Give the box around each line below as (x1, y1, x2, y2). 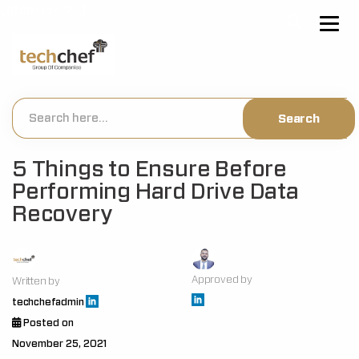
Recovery (12, 204, 112, 226)
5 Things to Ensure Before (12, 159, 287, 181)
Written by (12, 276, 60, 287)
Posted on (21, 318, 74, 329)
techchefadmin (12, 297, 84, 308)
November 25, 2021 (12, 339, 107, 349)
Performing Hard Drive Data (12, 181, 299, 204)
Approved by (192, 274, 252, 285)
